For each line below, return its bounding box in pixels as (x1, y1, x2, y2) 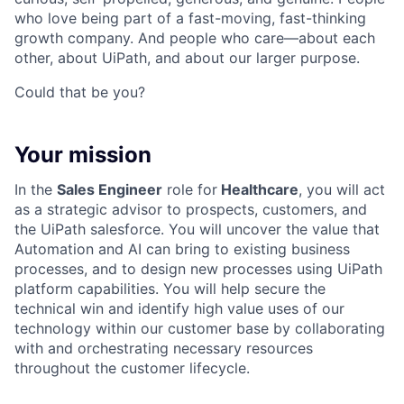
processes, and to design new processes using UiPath (14, 260, 382, 279)
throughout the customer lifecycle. (14, 359, 250, 378)
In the (14, 180, 57, 199)
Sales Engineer (57, 180, 162, 199)
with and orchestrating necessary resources (14, 339, 313, 358)
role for (162, 180, 217, 199)
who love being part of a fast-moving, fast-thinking (14, 9, 366, 28)
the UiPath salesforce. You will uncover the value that (14, 220, 380, 239)
